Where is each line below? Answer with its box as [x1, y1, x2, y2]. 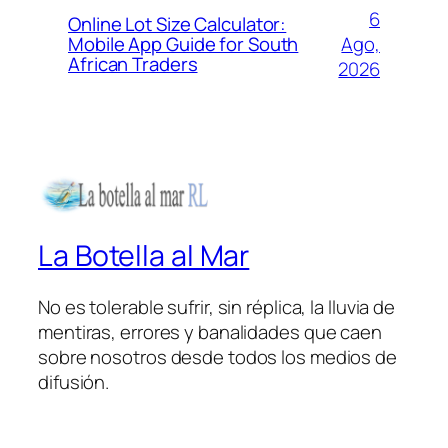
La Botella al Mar [38, 235, 250, 275]
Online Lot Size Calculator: [68, 11, 287, 38]
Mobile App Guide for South [68, 31, 299, 58]
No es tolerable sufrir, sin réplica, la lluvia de [38, 294, 396, 321]
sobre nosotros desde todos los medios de [38, 344, 397, 371]
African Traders [68, 51, 198, 78]
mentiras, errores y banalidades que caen [38, 319, 382, 346]
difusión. [38, 369, 110, 396]
